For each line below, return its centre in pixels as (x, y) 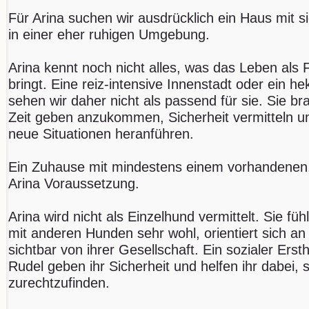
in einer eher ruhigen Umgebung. (109, 34)
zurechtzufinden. (59, 282)
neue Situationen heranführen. (101, 133)
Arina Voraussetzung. (74, 183)
